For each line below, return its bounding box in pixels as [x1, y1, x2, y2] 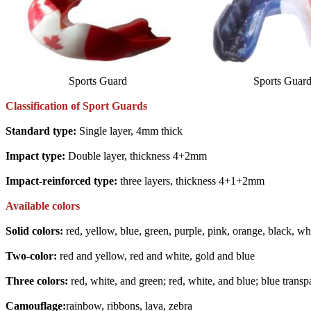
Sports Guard [69, 75, 127, 87]
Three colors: [6, 275, 68, 287]
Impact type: [6, 150, 68, 162]
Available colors [6, 200, 80, 212]
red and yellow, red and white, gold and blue [57, 250, 255, 262]
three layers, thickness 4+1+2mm [117, 175, 264, 187]
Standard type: [6, 125, 79, 137]
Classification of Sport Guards [6, 100, 147, 112]
